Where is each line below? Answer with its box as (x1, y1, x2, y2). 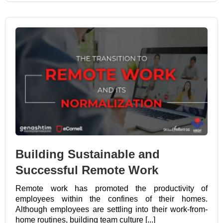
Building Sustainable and (15, 147, 160, 161)
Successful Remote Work (15, 163, 158, 177)
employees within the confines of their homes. (15, 195, 208, 204)
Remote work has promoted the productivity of (15, 184, 208, 193)
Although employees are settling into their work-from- (15, 205, 208, 214)
